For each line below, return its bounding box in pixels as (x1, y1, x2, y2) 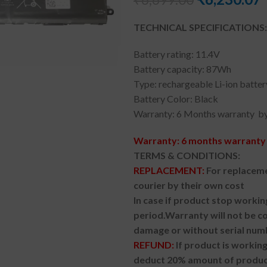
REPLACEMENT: (133, 164, 204, 176)
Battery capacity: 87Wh (133, 63, 231, 74)
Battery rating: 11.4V (133, 48, 220, 60)
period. (133, 209, 165, 221)
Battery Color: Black (133, 93, 218, 104)
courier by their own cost (133, 179, 244, 191)
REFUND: (133, 239, 176, 250)
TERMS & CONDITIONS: (133, 150, 240, 161)
